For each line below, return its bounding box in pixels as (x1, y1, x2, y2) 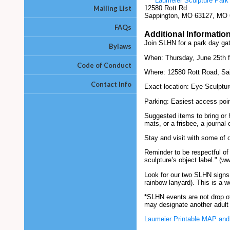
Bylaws (109, 42, 131, 50)
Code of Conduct (77, 61, 131, 69)
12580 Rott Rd (144, 4, 187, 12)
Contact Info (91, 80, 131, 88)
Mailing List (93, 4, 131, 12)
